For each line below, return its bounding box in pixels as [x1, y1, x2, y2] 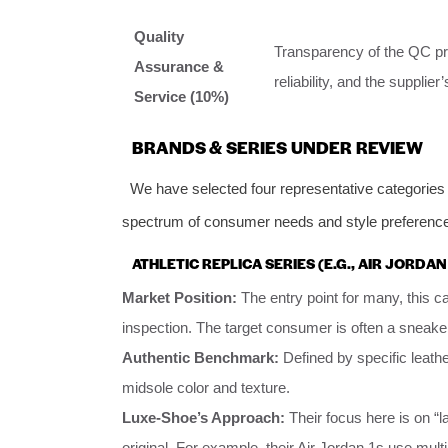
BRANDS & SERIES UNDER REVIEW [132, 134, 423, 159]
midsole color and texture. [122, 378, 290, 396]
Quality [134, 27, 184, 45]
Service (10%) [134, 87, 229, 105]
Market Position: [122, 288, 237, 306]
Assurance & [134, 57, 224, 75]
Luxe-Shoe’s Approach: [122, 408, 285, 426]
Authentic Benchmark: [122, 348, 279, 366]
